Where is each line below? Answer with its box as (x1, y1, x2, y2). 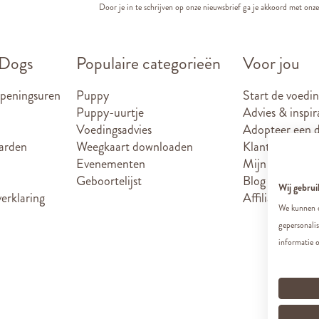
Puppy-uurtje (76, 103, 144, 122)
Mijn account (243, 155, 310, 173)
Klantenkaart (243, 137, 308, 156)
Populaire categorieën (76, 51, 221, 75)
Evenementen (76, 155, 145, 173)
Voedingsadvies (76, 120, 152, 139)
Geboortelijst (76, 172, 142, 190)
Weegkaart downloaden (76, 137, 193, 156)
